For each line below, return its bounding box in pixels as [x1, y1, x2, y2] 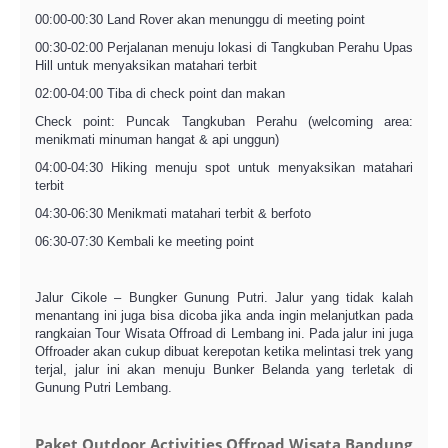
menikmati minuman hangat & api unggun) [35, 132, 279, 147]
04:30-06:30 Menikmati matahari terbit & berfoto [35, 206, 311, 221]
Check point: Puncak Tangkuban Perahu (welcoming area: [35, 114, 413, 129]
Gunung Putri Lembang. [35, 380, 172, 395]
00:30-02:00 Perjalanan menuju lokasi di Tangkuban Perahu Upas [35, 40, 413, 55]
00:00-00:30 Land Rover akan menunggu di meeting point [35, 12, 365, 27]
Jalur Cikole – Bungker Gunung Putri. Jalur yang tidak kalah [35, 290, 413, 305]
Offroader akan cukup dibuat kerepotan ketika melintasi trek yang [35, 344, 413, 359]
